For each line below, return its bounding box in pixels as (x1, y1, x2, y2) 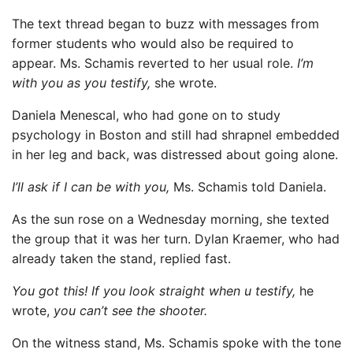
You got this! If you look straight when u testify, (12, 283, 299, 299)
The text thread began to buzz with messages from (12, 16, 319, 32)
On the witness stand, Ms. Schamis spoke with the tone (12, 335, 341, 351)
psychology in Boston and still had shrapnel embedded (12, 127, 340, 143)
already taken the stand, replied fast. (12, 251, 231, 267)
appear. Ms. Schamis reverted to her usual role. (12, 55, 297, 72)
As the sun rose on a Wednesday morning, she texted (12, 211, 329, 228)
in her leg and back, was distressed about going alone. (12, 147, 338, 163)
